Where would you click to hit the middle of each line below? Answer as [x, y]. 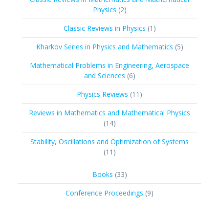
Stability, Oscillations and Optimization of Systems [109, 141]
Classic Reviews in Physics [104, 28]
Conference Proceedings [104, 193]
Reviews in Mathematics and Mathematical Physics [109, 112]
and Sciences [104, 75]
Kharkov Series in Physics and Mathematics [104, 46]
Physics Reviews [102, 94]
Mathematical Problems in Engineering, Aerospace [109, 65]
